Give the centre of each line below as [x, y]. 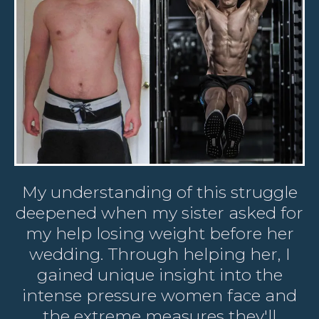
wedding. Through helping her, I [159, 254]
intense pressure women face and [159, 295]
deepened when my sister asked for [159, 213]
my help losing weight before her [159, 233]
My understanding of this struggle [159, 192]
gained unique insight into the [159, 274]
